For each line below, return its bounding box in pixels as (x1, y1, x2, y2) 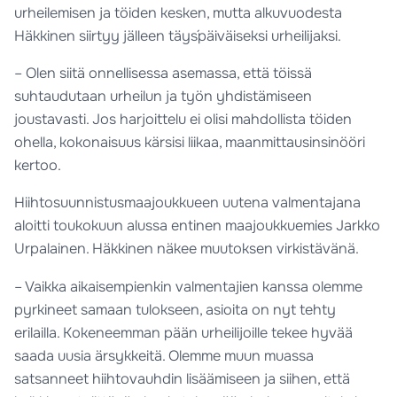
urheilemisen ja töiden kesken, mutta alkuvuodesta (14, 3, 343, 22)
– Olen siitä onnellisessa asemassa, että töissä (14, 63, 313, 82)
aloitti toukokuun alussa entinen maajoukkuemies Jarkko (14, 216, 381, 236)
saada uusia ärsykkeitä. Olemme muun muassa (14, 346, 315, 365)
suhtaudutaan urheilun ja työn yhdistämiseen (14, 86, 313, 105)
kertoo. (14, 155, 62, 175)
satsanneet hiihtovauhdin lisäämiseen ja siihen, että (14, 369, 351, 388)
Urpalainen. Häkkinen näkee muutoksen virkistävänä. (14, 239, 360, 259)
